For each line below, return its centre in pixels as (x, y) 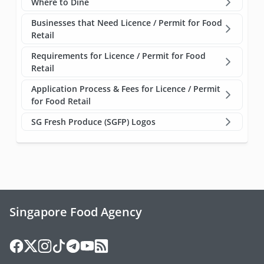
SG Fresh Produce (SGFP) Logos (93, 121)
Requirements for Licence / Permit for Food (118, 55)
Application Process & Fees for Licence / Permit (126, 88)
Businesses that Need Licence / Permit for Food (127, 22)
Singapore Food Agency (76, 212)
